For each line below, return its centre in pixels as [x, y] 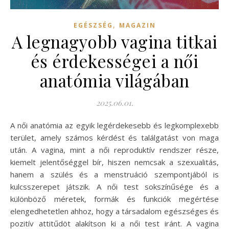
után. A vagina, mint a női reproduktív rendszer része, [114, 150]
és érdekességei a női [114, 61]
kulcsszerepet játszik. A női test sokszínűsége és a [114, 187]
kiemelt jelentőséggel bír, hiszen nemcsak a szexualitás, [114, 162]
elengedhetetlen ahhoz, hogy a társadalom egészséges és [114, 211]
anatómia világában [114, 80]
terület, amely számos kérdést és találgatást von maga [114, 138]
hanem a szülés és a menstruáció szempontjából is [114, 174]
